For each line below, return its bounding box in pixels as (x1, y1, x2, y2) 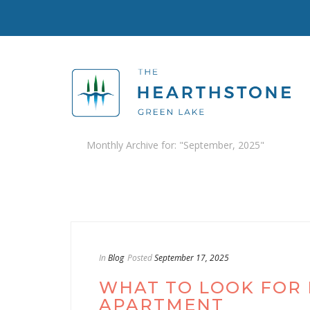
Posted (127, 252, 152, 264)
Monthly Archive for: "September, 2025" (86, 138, 264, 152)
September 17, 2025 (154, 252, 229, 264)
